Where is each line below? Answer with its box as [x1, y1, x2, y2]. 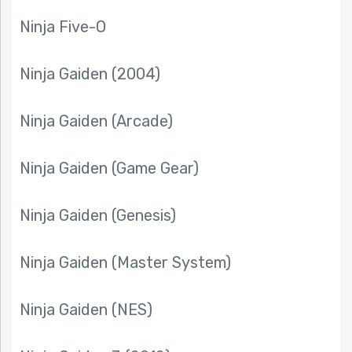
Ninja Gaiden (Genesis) [20, 206, 176, 225]
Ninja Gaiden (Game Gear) [20, 159, 199, 178]
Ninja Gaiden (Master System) [20, 253, 231, 273]
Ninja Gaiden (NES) [20, 300, 152, 320]
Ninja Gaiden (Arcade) [20, 112, 173, 131]
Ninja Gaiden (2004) [20, 64, 160, 84]
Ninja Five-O [20, 17, 106, 37]
